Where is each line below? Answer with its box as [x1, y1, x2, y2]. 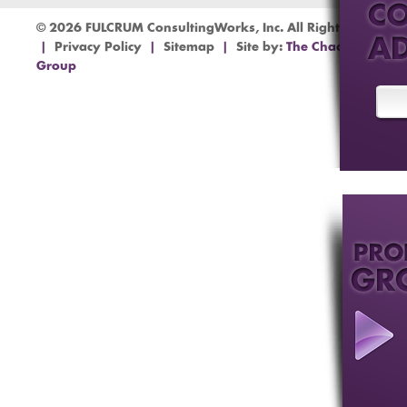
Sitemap [164, 41, 214, 55]
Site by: [229, 41, 286, 55]
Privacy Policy [55, 41, 142, 55]
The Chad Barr [286, 41, 375, 55]
